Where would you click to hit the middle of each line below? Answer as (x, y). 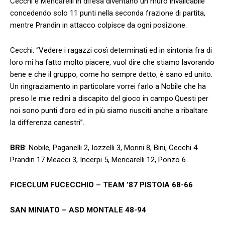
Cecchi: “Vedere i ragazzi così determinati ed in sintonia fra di (111, 50)
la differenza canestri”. (47, 122)
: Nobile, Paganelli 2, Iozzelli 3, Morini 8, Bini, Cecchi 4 (111, 147)
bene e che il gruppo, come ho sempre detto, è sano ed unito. (111, 74)
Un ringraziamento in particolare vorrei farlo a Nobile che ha (108, 86)
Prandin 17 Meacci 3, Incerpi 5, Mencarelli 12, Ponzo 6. (99, 159)
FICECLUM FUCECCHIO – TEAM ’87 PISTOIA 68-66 (101, 185)
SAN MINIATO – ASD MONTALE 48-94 (78, 210)
